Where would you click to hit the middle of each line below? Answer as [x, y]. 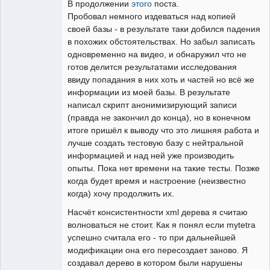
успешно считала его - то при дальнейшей [152, 237]
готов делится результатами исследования [152, 67]
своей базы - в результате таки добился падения [164, 29]
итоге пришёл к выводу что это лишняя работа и [163, 130]
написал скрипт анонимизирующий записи [152, 105]
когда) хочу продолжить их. [121, 193]
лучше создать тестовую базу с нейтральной [155, 143]
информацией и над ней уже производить [151, 155]
